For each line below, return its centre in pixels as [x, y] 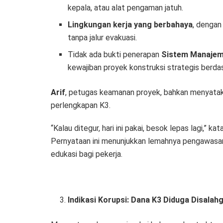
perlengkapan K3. [81, 106]
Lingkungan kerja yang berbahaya [130, 25]
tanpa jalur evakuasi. [103, 38]
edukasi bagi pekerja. [87, 154]
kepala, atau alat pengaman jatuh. [126, 8]
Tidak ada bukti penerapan [115, 55]
